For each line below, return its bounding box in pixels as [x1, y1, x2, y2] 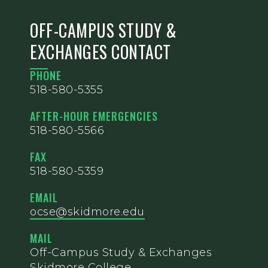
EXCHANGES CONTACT [30, 39, 171, 65]
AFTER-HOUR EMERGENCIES [30, 108, 158, 124]
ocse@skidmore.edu [30, 205, 145, 219]
